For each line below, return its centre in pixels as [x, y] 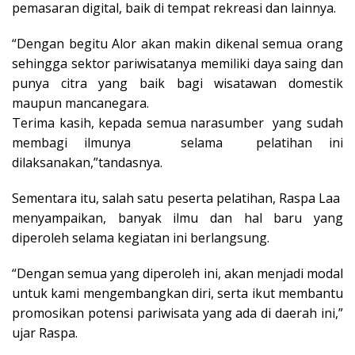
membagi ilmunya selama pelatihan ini [177, 143]
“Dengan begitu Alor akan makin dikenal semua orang [177, 44]
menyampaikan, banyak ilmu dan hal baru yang [177, 218]
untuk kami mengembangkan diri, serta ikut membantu [177, 294]
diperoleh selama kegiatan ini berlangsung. [141, 238]
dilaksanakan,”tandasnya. [87, 163]
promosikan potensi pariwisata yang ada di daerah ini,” [177, 313]
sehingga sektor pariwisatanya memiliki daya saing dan [177, 64]
